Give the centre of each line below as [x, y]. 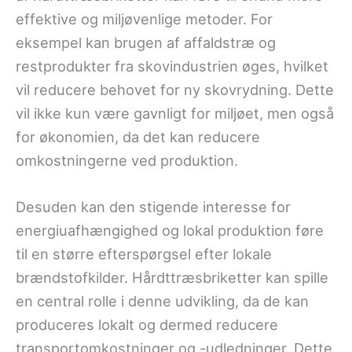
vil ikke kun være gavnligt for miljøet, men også [175, 114]
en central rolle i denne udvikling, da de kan [162, 301]
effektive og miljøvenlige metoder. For [144, 19]
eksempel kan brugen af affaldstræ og [146, 43]
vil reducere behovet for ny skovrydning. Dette [175, 90]
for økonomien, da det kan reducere [138, 137]
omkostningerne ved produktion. [127, 161]
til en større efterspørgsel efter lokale [144, 254]
